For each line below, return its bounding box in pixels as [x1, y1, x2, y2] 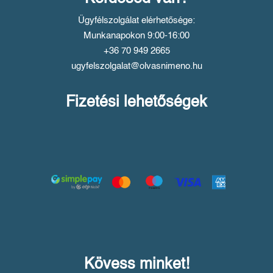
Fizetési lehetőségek [66, 94, 207, 110]
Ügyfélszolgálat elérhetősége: [78, 15, 195, 25]
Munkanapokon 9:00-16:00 [83, 30, 190, 40]
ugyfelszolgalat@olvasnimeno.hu [71, 61, 202, 71]
